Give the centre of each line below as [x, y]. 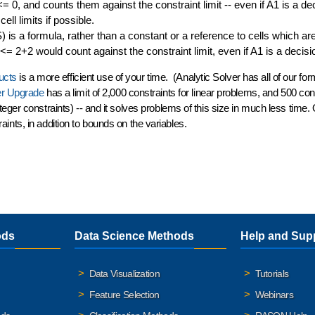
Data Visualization [124, 274]
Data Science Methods [134, 236]
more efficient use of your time [101, 77]
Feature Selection [124, 295]
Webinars [274, 295]
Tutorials [272, 274]
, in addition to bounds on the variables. [104, 123]
